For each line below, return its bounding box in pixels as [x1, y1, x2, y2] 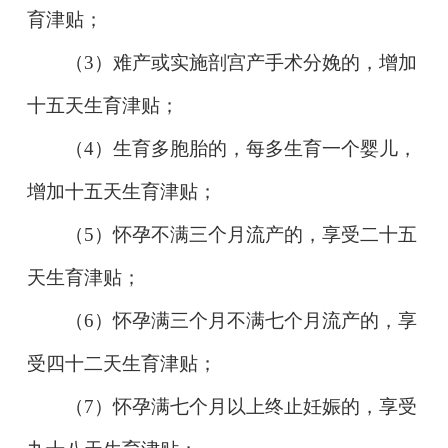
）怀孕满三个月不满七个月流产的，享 [94, 309, 418, 331]
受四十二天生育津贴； [26, 352, 217, 374]
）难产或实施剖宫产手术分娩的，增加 [94, 51, 418, 73]
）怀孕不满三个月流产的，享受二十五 [94, 223, 418, 245]
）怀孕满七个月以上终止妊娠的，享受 [94, 395, 418, 417]
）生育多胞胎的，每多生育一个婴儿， [94, 137, 418, 159]
